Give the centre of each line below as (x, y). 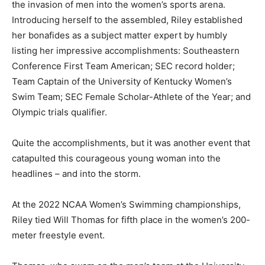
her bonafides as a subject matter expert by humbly (119, 35)
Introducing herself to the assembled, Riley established (127, 20)
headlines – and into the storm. (76, 174)
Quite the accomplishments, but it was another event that (131, 143)
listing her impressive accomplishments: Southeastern (126, 51)
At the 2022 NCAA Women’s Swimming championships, (126, 204)
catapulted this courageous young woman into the (116, 158)
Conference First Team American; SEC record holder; (123, 66)
